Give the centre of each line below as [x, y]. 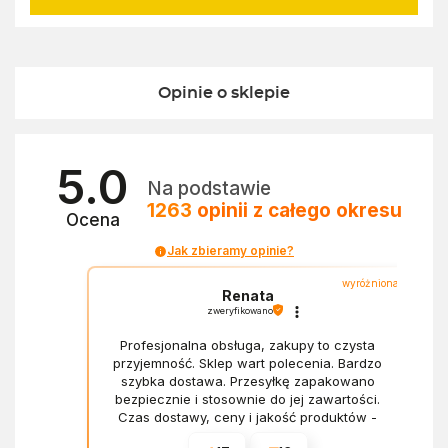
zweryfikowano [239, 310]
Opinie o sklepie [224, 93]
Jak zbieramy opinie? [230, 251]
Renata [247, 295]
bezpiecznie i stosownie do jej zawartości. [248, 398]
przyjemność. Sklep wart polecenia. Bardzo [248, 362]
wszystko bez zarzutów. [248, 434]
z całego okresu [328, 210]
